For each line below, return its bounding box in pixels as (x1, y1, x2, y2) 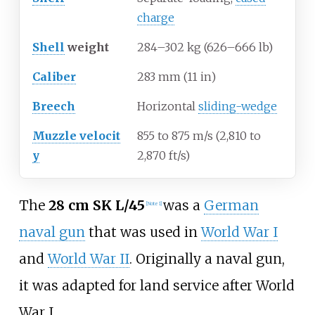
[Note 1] (146, 200, 162, 207)
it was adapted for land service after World (18, 277, 295, 295)
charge (137, 11, 174, 25)
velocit (79, 129, 120, 143)
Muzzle (32, 129, 77, 143)
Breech (32, 99, 75, 114)
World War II (47, 250, 129, 268)
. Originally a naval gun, (129, 250, 285, 268)
